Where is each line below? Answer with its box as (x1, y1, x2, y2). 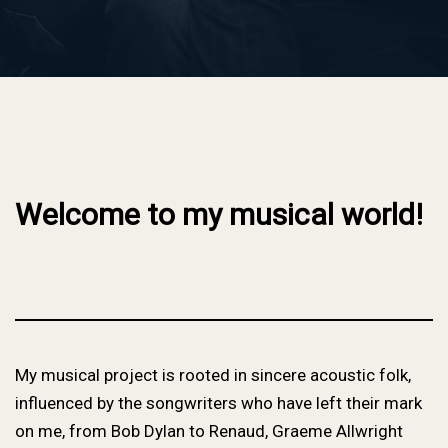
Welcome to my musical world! (14, 197, 423, 232)
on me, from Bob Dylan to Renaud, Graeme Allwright (14, 421, 403, 441)
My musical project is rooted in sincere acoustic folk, (14, 365, 411, 385)
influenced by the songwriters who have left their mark (14, 393, 422, 413)
